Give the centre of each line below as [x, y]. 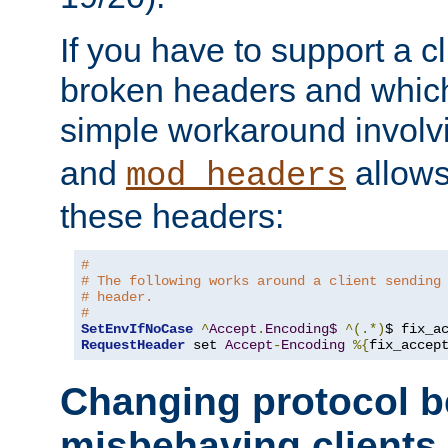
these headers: [172, 215]
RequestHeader [133, 344]
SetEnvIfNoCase [137, 328]
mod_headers [236, 175]
